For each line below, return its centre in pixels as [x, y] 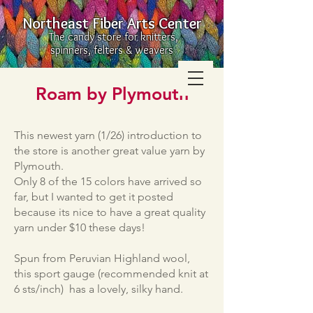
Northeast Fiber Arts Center [112, 23]
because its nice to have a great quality [110, 212]
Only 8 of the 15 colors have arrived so [108, 181]
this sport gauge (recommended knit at [111, 274]
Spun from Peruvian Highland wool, [102, 258]
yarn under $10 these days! [80, 227]
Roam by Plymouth [112, 94]
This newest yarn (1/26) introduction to [108, 135]
